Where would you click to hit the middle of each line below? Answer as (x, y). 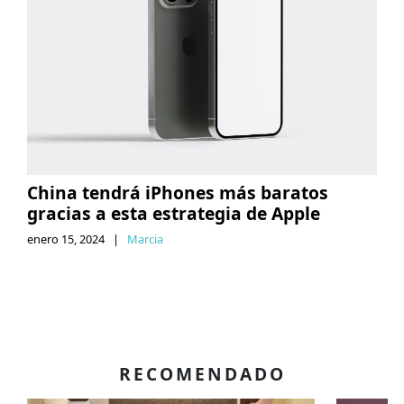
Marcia (145, 239)
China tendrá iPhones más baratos (178, 192)
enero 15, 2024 (66, 239)
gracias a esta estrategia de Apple (174, 213)
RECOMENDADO (202, 373)
